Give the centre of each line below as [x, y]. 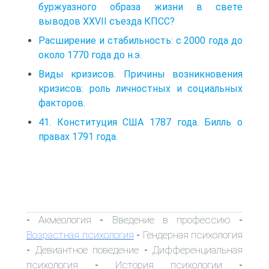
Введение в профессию [171, 219]
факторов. [62, 103]
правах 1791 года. [78, 136]
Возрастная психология [80, 234]
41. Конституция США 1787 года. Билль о [141, 122]
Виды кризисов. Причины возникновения [141, 74]
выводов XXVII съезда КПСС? [107, 21]
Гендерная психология [192, 234]
